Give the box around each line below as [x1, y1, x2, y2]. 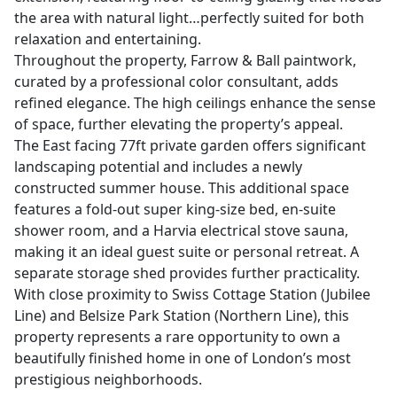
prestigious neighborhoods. [14, 370, 202, 390]
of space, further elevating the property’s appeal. [14, 114, 343, 135]
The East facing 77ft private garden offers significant [14, 136, 366, 156]
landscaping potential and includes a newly [14, 157, 302, 177]
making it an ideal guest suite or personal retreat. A [14, 242, 359, 262]
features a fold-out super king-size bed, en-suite [14, 199, 336, 220]
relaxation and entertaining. [14, 29, 201, 50]
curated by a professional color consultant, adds [14, 72, 339, 92]
